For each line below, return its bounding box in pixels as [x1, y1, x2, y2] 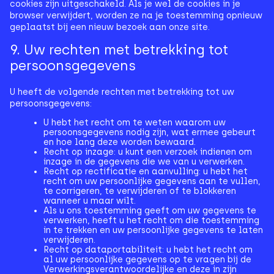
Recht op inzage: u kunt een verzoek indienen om [43, 147, 252, 157]
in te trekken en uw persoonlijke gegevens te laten [43, 225, 263, 235]
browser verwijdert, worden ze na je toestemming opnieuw [10, 10, 262, 21]
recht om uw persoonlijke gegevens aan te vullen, [43, 176, 261, 187]
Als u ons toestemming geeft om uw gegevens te [43, 206, 256, 216]
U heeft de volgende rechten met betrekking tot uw [10, 87, 234, 97]
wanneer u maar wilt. [43, 196, 136, 206]
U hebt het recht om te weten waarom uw [43, 117, 226, 128]
